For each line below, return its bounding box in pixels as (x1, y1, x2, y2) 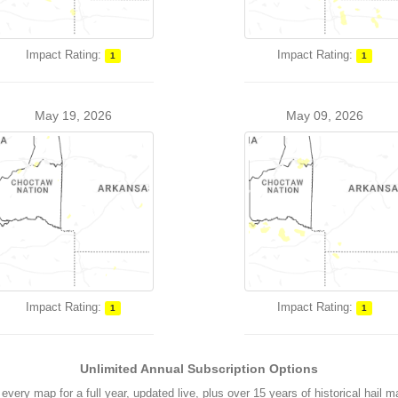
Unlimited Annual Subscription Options (79, 362, 318, 376)
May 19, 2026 (35, 108, 113, 123)
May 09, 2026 (285, 108, 363, 123)
